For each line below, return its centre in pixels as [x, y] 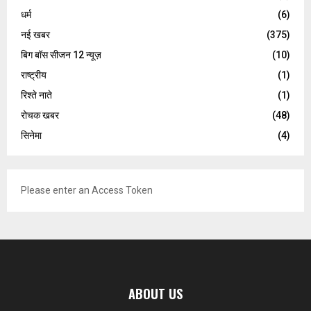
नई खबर [35, 35]
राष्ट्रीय [34, 75]
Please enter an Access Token [87, 191]
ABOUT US [155, 294]
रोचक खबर [40, 116]
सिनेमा [31, 136]
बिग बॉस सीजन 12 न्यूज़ [61, 55]
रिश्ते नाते [36, 95]
